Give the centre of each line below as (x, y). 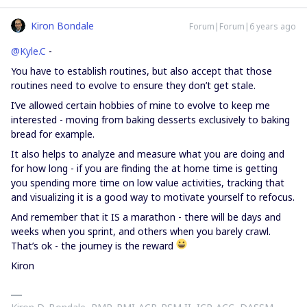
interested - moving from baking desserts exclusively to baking (150, 120)
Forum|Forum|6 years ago (243, 26)
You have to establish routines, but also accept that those (142, 71)
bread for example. (53, 134)
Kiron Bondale (62, 26)
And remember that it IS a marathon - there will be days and (146, 217)
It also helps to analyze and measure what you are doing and (148, 154)
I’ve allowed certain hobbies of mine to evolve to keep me (140, 105)
